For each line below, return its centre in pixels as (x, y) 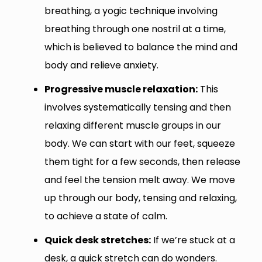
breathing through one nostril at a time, (135, 29)
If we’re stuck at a (193, 240)
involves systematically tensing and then (137, 107)
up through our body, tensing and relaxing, (140, 198)
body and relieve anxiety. (101, 65)
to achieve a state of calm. (106, 216)
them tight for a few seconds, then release (142, 161)
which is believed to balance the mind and (141, 47)
